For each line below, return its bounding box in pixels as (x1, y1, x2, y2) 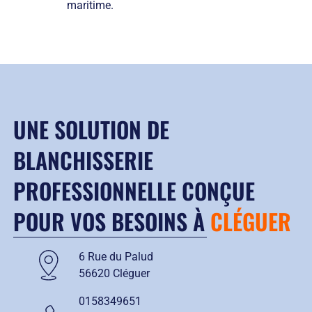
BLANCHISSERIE (13, 143, 153, 177)
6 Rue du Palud (78, 250, 153, 264)
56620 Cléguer (78, 267, 150, 281)
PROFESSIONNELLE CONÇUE (13, 174, 255, 208)
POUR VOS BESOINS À (13, 205, 210, 238)
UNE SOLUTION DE (13, 113, 169, 146)
